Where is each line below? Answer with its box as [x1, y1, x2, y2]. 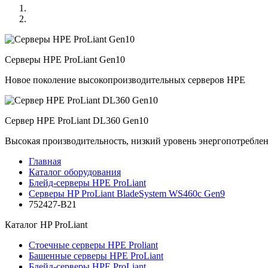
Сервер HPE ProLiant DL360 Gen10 [5, 115, 148, 126]
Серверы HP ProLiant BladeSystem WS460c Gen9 [29, 188, 225, 199]
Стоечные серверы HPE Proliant [29, 240, 158, 250]
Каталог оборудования [29, 167, 121, 177]
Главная [29, 156, 61, 166]
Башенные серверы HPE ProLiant [29, 251, 163, 261]
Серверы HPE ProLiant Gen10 [5, 54, 125, 65]
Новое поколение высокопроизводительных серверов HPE [5, 75, 245, 85]
